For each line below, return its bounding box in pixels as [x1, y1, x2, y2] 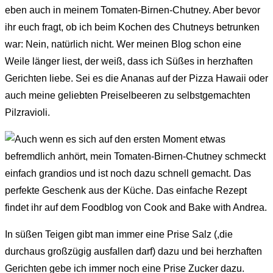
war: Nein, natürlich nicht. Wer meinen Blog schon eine [5, 38, 241, 49]
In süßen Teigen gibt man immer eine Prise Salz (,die [5, 229, 233, 239]
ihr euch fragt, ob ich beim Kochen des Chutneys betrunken [5, 21, 260, 32]
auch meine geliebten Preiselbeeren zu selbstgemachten [5, 90, 250, 101]
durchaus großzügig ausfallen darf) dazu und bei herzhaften [5, 246, 262, 257]
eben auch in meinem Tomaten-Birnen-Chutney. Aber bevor [5, 4, 260, 15]
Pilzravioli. [5, 107, 50, 118]
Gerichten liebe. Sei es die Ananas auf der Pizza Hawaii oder [5, 73, 268, 83]
